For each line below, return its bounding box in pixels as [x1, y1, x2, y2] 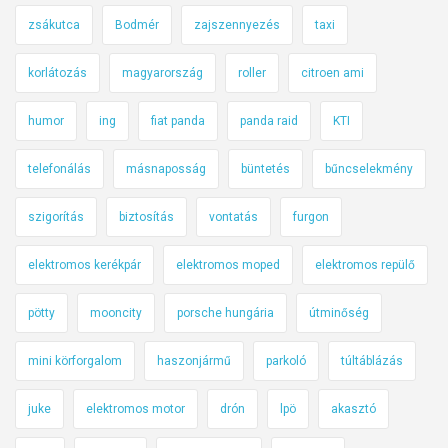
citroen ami [301, 65, 364, 80]
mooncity [90, 305, 142, 320]
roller [238, 65, 266, 80]
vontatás [209, 209, 258, 224]
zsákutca [28, 17, 80, 32]
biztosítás [119, 209, 174, 224]
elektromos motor [86, 401, 185, 416]
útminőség [309, 305, 369, 320]
